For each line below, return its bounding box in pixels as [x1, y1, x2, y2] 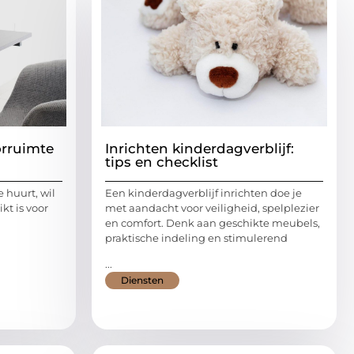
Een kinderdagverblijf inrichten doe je [105, 186, 302, 199]
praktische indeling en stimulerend [105, 231, 288, 244]
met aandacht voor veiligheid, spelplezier [105, 201, 319, 214]
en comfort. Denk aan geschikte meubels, [105, 216, 320, 229]
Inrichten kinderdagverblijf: [105, 140, 294, 156]
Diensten [121, 274, 164, 287]
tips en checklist [105, 153, 218, 170]
